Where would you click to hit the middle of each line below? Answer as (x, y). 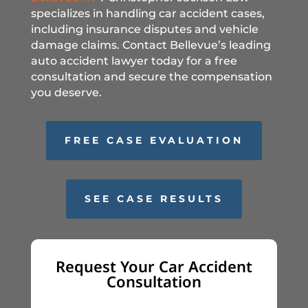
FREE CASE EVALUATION (154, 140)
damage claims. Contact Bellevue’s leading (151, 45)
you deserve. (66, 92)
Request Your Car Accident (154, 266)
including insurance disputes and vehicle (144, 29)
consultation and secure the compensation (151, 76)
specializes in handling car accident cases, (147, 13)
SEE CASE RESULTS (154, 198)
